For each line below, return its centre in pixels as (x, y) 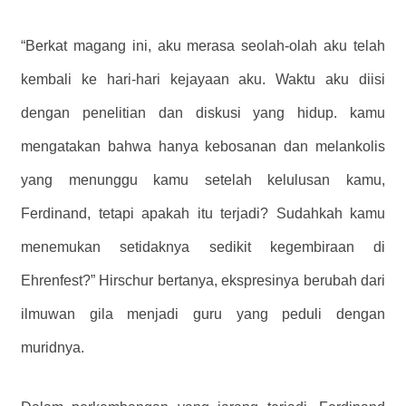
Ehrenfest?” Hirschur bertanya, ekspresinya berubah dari (203, 280)
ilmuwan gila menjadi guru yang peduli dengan (203, 314)
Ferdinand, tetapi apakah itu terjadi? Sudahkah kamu (203, 213)
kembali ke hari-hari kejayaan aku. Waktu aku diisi (203, 79)
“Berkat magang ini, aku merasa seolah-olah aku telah (203, 45)
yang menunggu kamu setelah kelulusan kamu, (203, 179)
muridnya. (53, 347)
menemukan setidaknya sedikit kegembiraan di (203, 246)
